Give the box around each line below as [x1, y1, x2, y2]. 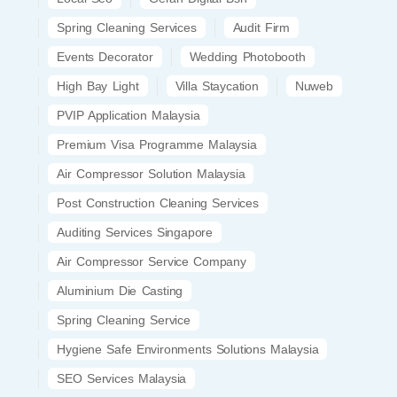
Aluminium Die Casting [57, 283, 183, 298]
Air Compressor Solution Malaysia [57, 166, 245, 181]
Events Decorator [57, 49, 153, 64]
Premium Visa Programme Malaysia [57, 136, 257, 152]
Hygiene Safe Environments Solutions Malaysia [57, 341, 319, 356]
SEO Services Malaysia [57, 370, 187, 385]
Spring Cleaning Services [57, 19, 197, 35]
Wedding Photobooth [189, 49, 306, 64]
